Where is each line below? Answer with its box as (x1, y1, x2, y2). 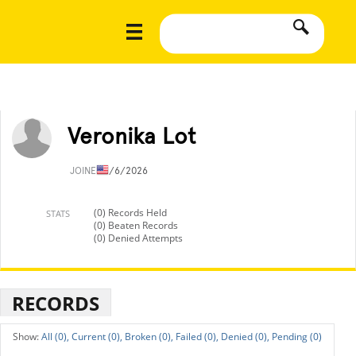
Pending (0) (272, 330, 322, 343)
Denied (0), (221, 330, 269, 343)
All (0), (41, 330, 69, 343)
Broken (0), (125, 330, 173, 343)
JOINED (70, 165, 105, 176)
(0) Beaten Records (94, 219, 178, 232)
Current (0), (72, 330, 122, 343)
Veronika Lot (68, 122, 196, 149)
